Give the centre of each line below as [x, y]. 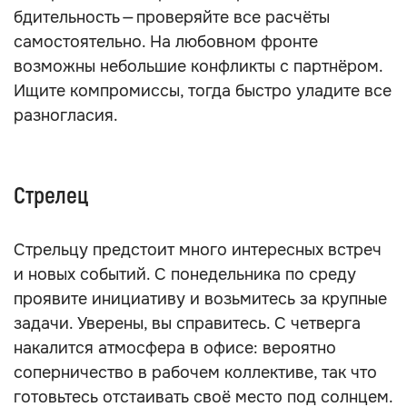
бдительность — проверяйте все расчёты [172, 17]
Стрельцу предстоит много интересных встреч [198, 250]
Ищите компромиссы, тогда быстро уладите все [203, 91]
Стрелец [51, 196]
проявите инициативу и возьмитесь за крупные [200, 299]
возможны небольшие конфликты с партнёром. [198, 66]
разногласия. [66, 115]
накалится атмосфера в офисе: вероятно [175, 348]
